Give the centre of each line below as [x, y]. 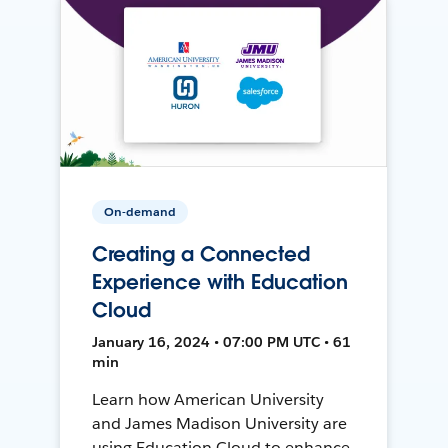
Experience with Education [220, 281]
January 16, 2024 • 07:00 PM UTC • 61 [222, 341]
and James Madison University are [219, 423]
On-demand [140, 211]
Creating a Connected [201, 253]
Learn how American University [208, 399]
